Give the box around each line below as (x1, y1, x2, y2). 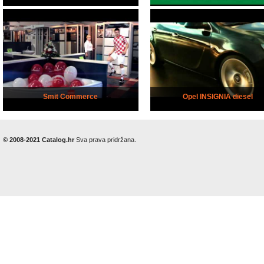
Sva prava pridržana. (76, 136, 136, 144)
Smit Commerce (43, 93, 98, 101)
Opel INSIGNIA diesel (183, 93, 253, 101)
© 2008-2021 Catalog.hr (3, 136, 76, 144)
